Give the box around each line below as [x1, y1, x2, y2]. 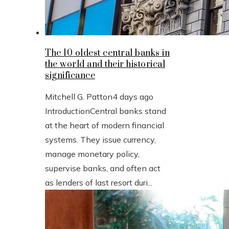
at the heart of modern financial [45, 120, 164, 130]
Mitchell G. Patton [45, 91, 112, 102]
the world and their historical [45, 58, 165, 70]
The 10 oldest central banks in [45, 47, 170, 59]
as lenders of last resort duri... [45, 177, 152, 188]
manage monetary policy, [45, 148, 140, 159]
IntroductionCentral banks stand [45, 105, 166, 116]
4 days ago [112, 91, 153, 102]
